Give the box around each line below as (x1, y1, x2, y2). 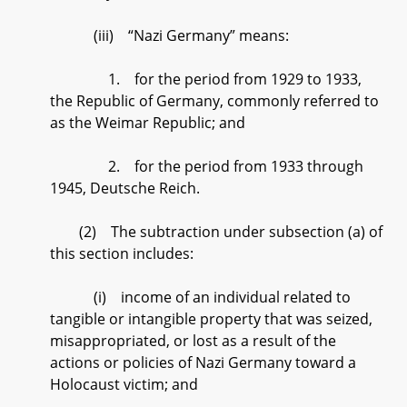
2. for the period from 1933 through (50, 156, 363, 176)
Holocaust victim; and (50, 374, 198, 394)
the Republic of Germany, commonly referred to (50, 91, 379, 111)
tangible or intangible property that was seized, (50, 309, 372, 329)
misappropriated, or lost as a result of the (50, 331, 336, 351)
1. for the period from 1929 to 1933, (50, 69, 362, 89)
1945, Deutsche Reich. (50, 178, 200, 198)
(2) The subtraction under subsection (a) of (50, 222, 382, 242)
